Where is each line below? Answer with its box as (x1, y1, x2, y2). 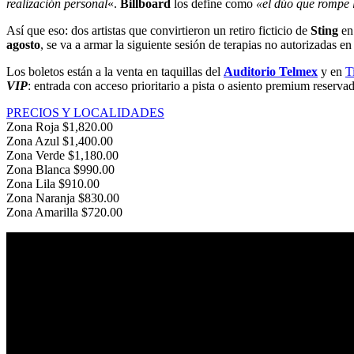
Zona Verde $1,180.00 (6, 148, 119, 162)
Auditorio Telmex (224, 64, 318, 78)
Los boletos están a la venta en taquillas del (6, 64, 224, 78)
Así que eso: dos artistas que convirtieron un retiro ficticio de (6, 23, 311, 37)
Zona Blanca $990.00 (6, 162, 115, 176)
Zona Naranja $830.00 (6, 190, 119, 205)
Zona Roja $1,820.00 (6, 119, 113, 134)
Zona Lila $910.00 (6, 176, 100, 190)
